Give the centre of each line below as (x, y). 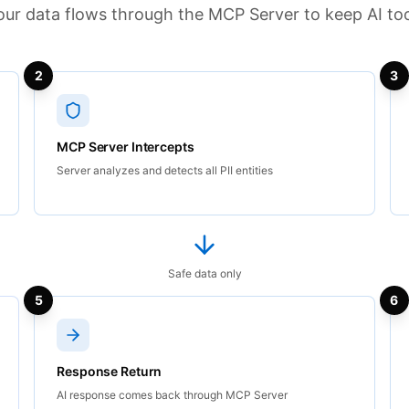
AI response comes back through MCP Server (173, 395)
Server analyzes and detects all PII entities (165, 170)
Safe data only (204, 273)
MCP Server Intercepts (126, 147)
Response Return (110, 371)
